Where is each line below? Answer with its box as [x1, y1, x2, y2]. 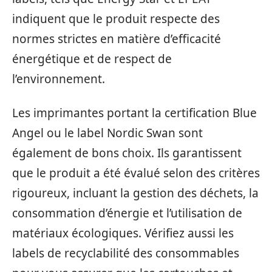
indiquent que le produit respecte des [12, 11, 220, 27]
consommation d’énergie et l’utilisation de [12, 205, 242, 221]
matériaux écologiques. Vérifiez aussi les [12, 225, 234, 241]
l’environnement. [12, 71, 105, 87]
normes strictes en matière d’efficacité [12, 31, 221, 47]
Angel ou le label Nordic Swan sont [12, 124, 203, 141]
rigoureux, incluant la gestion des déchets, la [12, 185, 259, 201]
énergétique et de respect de [12, 51, 172, 67]
